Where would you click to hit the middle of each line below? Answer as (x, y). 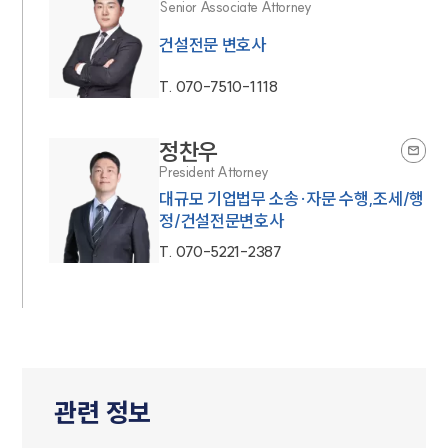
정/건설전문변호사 (221, 220)
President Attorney (214, 171)
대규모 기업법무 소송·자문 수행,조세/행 (291, 198)
